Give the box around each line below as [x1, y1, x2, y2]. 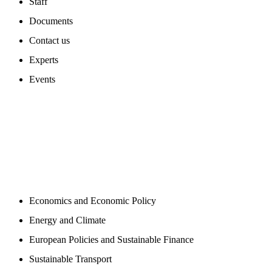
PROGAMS [5, 164, 42, 173]
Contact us [29, 35, 70, 46]
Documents [29, 16, 73, 26]
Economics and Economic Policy [29, 195, 156, 206]
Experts [29, 55, 58, 65]
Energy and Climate [29, 215, 106, 225]
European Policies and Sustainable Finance [29, 234, 194, 245]
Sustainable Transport [29, 254, 112, 264]
